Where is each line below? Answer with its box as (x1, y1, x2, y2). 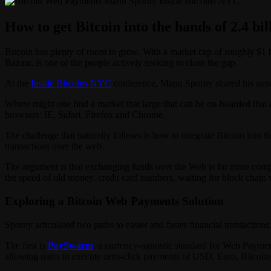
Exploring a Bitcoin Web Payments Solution (5, 195, 224, 208)
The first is (5, 240, 48, 250)
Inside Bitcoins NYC (31, 78, 111, 89)
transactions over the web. (5, 141, 104, 152)
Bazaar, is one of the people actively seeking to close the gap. (5, 57, 238, 68)
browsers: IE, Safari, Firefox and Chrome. (5, 109, 165, 120)
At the (5, 78, 31, 89)
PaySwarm (48, 240, 93, 250)
